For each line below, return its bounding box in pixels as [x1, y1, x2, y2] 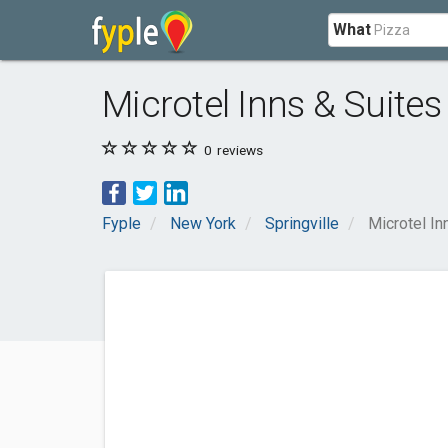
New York [170, 214, 236, 233]
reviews [214, 142, 263, 158]
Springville [265, 214, 339, 233]
